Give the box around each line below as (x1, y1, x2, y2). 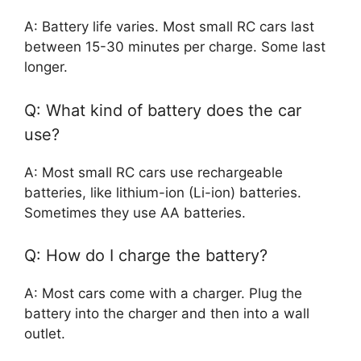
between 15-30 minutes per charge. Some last (24, 39, 326, 56)
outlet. (24, 326, 65, 342)
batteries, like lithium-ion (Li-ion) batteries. (24, 184, 301, 201)
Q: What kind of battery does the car (24, 100, 301, 120)
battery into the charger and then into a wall (24, 305, 309, 322)
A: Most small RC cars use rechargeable (24, 164, 283, 180)
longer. (24, 59, 68, 76)
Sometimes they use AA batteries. (24, 204, 246, 221)
